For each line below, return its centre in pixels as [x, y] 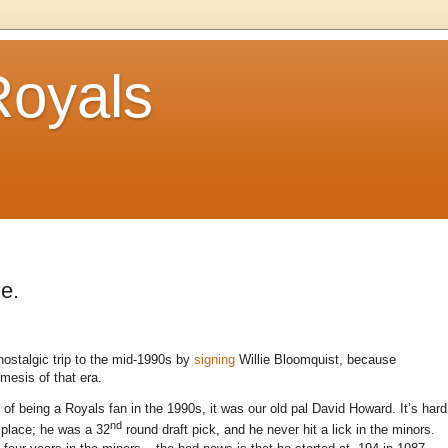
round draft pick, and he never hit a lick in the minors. [278, 430]
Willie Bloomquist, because [315, 360]
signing [214, 360]
